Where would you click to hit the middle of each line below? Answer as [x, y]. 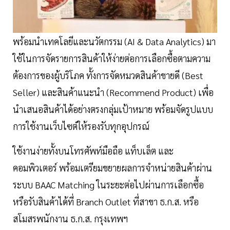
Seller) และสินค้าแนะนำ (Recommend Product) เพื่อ [113, 92]
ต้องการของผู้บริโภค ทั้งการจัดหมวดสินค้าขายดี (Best [108, 75]
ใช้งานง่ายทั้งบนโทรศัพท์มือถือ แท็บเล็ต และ [93, 150]
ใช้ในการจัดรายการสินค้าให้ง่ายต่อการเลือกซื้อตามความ [112, 58]
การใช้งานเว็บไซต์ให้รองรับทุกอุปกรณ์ [81, 126]
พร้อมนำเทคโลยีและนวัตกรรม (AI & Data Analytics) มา [114, 41]
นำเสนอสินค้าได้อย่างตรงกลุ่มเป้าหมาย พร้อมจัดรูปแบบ [113, 109]
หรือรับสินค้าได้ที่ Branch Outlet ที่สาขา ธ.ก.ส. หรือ [106, 201]
